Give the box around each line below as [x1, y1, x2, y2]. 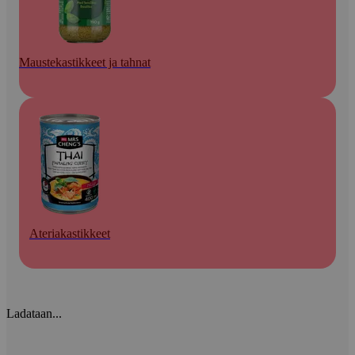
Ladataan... [6, 306, 62, 320]
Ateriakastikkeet [29, 226, 110, 240]
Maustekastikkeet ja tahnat [19, 55, 151, 69]
